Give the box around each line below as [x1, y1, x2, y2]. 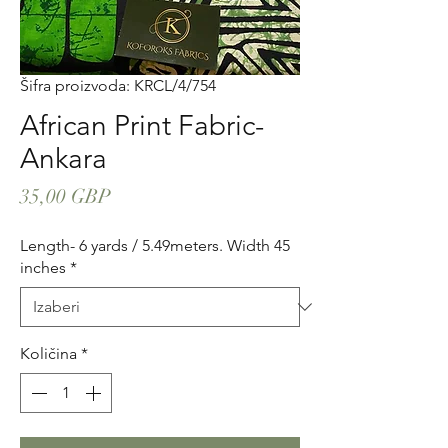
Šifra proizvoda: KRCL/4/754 [20, 76, 216, 95]
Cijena [110, 183, 166, 208]
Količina [20, 344, 77, 363]
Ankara [20, 142, 107, 175]
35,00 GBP [20, 184, 111, 209]
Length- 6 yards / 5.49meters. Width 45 [20, 236, 290, 255]
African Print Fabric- [20, 109, 264, 142]
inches [20, 258, 66, 277]
